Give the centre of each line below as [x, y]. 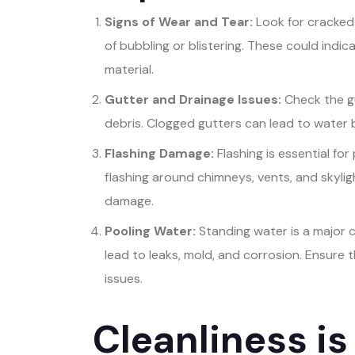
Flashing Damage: [159, 153]
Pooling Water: [150, 231]
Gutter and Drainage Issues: [193, 99]
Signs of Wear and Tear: [179, 21]
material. [129, 69]
